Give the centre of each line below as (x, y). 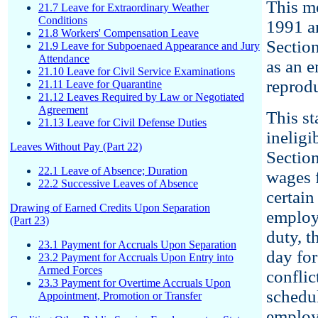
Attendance (64, 59)
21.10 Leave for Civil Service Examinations (137, 71)
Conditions (63, 20)
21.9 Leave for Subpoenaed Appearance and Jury (149, 46)
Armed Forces (70, 270)
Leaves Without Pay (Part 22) (76, 147)
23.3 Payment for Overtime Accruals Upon (135, 283)
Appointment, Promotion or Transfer (120, 296)
